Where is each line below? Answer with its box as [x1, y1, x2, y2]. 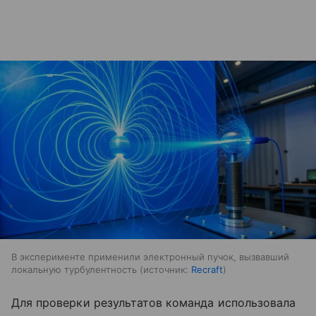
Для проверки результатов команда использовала [11, 295, 296, 310]
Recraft [191, 263, 223, 275]
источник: [143, 263, 188, 275]
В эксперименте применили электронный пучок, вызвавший [11, 250, 289, 262]
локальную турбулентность [11, 263, 137, 275]
